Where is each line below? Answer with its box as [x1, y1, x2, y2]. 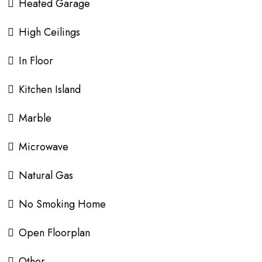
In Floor [19, 53, 53, 68]
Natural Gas [19, 167, 73, 183]
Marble [19, 110, 51, 126]
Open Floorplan [19, 225, 90, 240]
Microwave [19, 139, 68, 154]
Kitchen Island [19, 81, 81, 97]
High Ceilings [19, 24, 80, 40]
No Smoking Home [19, 196, 106, 212]
